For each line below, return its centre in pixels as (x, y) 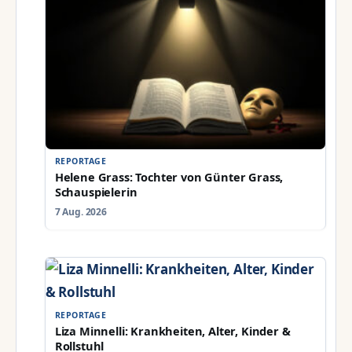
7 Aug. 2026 (81, 212)
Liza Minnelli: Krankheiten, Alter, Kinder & (172, 330)
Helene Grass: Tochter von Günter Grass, (169, 177)
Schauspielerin (96, 192)
